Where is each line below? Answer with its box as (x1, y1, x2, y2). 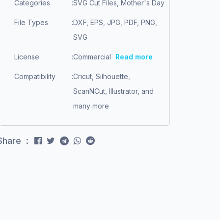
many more (73, 102, 109, 110)
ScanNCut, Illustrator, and (73, 87, 154, 95)
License (14, 53, 39, 61)
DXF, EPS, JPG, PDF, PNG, (73, 18, 157, 27)
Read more (115, 53, 153, 61)
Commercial (73, 53, 113, 61)
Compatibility (14, 72, 55, 81)
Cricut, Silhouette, (73, 72, 130, 81)
